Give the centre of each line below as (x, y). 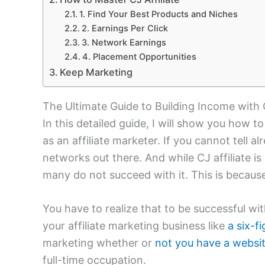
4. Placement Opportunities (139, 57)
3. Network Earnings (124, 43)
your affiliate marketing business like (135, 226)
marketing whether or (99, 243)
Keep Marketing (96, 72)
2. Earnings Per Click (125, 29)
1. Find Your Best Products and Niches (158, 14)
